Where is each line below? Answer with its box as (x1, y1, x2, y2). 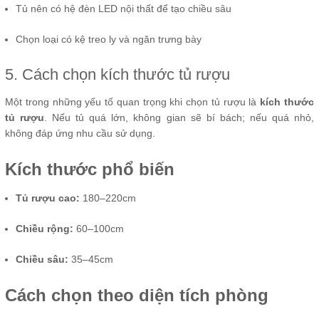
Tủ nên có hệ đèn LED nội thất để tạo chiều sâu (16, 3, 231, 15)
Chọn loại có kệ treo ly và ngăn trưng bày (16, 33, 202, 46)
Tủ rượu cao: (16, 192, 80, 204)
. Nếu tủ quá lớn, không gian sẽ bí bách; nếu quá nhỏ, (44, 112, 315, 124)
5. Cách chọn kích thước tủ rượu (5, 66, 230, 84)
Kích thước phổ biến (5, 159, 174, 179)
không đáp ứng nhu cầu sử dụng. (5, 127, 155, 140)
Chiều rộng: (16, 223, 73, 235)
